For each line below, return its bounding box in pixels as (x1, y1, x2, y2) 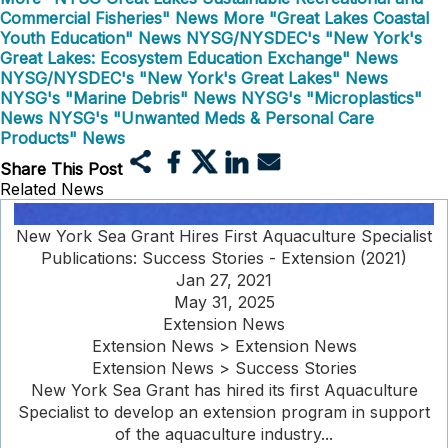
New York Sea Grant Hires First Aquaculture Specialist (16, 226, 432, 246)
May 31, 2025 (173, 292, 275, 312)
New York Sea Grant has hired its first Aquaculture (30, 380, 418, 400)
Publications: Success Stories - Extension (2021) (41, 248, 407, 268)
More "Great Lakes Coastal (223, 8, 429, 28)
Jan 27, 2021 (176, 270, 272, 290)
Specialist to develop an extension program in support (18, 402, 430, 422)
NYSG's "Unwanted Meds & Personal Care (48, 108, 374, 128)
